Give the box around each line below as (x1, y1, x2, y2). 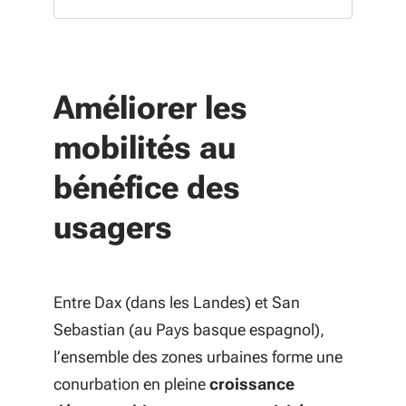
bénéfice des (53, 169, 240, 207)
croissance (209, 374, 295, 393)
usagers (53, 208, 172, 246)
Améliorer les (53, 89, 247, 127)
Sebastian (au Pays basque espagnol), (53, 320, 324, 339)
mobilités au (53, 129, 236, 167)
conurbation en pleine (53, 374, 209, 393)
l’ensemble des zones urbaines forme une (53, 347, 343, 366)
